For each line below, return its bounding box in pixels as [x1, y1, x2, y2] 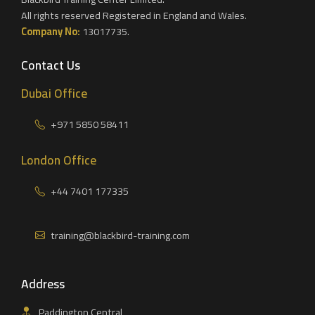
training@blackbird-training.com [51, 226, 190, 245]
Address [21, 271, 65, 295]
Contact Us [21, 53, 80, 77]
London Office [21, 148, 96, 172]
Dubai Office [21, 82, 87, 105]
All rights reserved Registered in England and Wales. [21, 5, 247, 25]
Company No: [21, 21, 80, 41]
